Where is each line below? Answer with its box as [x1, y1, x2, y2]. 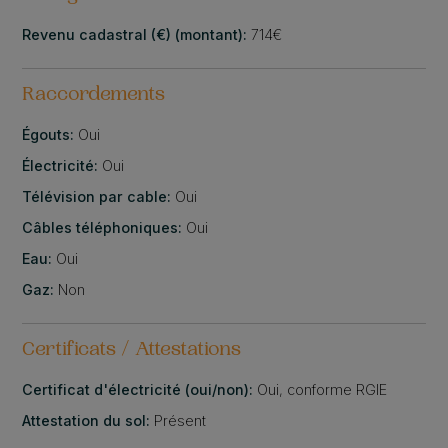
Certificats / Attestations [22, 340, 242, 361]
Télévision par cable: [22, 187, 176, 205]
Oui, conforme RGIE [257, 380, 388, 398]
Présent [154, 411, 207, 429]
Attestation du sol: [22, 411, 155, 429]
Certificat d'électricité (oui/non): [22, 380, 258, 398]
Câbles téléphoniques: [22, 218, 187, 236]
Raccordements [22, 85, 166, 106]
